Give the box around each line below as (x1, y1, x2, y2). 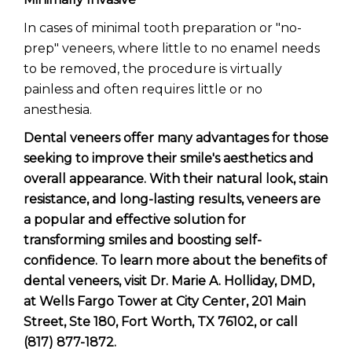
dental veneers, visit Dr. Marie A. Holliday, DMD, (24, 273, 314, 288)
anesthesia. (24, 102, 95, 117)
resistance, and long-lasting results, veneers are (24, 192, 321, 207)
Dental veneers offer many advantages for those (24, 130, 328, 145)
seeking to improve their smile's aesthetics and (24, 151, 313, 166)
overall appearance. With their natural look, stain (24, 171, 328, 186)
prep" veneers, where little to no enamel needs (24, 41, 320, 56)
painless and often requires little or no (24, 82, 262, 97)
